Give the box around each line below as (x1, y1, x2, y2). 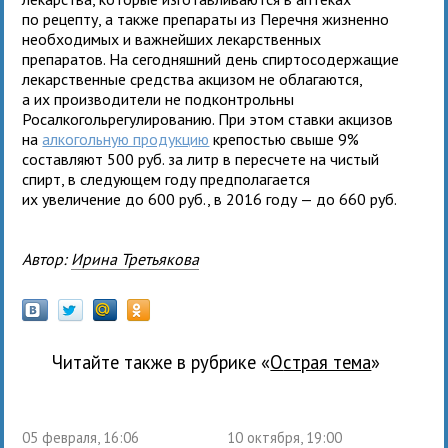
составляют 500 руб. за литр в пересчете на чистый (22, 148, 380, 169)
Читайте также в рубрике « (52, 349, 271, 374)
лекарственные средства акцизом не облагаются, (22, 68, 363, 89)
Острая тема (283, 349, 372, 374)
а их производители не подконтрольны (22, 88, 295, 109)
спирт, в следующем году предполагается (22, 168, 311, 189)
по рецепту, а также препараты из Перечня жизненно (22, 8, 390, 29)
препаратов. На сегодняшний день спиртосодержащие (22, 48, 400, 69)
